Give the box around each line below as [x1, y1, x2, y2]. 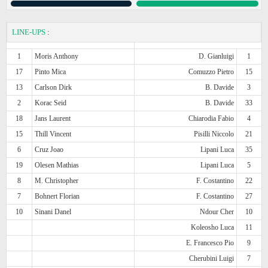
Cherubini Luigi [188, 254, 234, 263]
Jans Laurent [35, 114, 71, 123]
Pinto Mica [35, 67, 66, 76]
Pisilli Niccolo [193, 129, 234, 138]
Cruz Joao [35, 145, 64, 154]
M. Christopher [35, 176, 79, 185]
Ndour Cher [199, 207, 234, 216]
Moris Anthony [35, 51, 79, 60]
